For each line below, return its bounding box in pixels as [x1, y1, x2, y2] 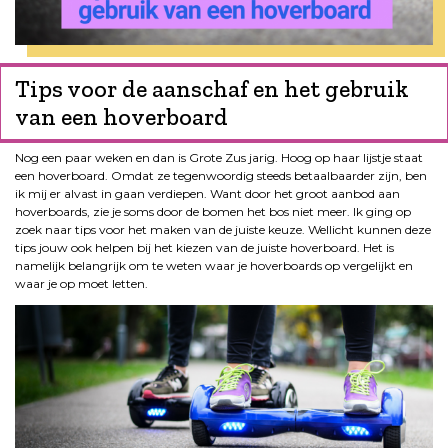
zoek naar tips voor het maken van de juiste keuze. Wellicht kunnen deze [15, 221, 431, 237]
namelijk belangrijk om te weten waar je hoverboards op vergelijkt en [15, 257, 413, 273]
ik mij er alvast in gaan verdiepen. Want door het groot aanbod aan [15, 185, 400, 201]
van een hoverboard [15, 101, 228, 131]
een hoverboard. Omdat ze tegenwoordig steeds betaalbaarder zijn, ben [15, 167, 427, 183]
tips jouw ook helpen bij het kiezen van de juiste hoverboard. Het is [15, 239, 394, 255]
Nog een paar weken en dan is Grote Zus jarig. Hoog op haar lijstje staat [15, 149, 423, 165]
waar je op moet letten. [15, 275, 148, 291]
